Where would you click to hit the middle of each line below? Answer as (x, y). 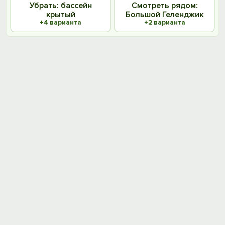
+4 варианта (61, 23)
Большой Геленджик (164, 15)
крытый (61, 15)
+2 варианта (164, 23)
